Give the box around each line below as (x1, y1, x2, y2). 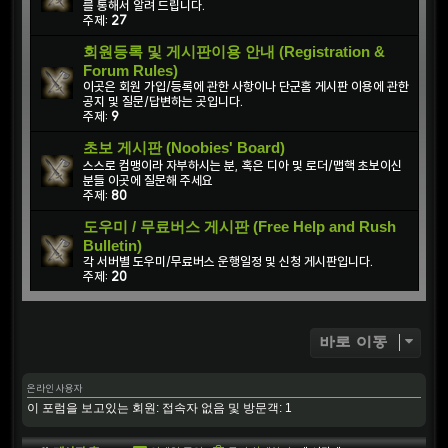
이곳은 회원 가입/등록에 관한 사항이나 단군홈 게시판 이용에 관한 (83, 79, 409, 95)
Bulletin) (83, 237, 142, 255)
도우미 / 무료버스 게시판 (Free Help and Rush (83, 218, 396, 236)
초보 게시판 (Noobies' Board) (83, 139, 285, 157)
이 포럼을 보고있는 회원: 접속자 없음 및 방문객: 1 (27, 401, 292, 416)
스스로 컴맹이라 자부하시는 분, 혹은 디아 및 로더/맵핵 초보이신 (83, 158, 402, 174)
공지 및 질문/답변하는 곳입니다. (83, 94, 243, 110)
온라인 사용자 (27, 382, 83, 396)
